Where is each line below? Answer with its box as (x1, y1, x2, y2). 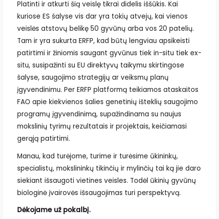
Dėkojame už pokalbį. (17, 205, 90, 215)
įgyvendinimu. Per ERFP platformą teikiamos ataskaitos (17, 85, 198, 95)
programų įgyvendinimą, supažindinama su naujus (17, 109, 181, 119)
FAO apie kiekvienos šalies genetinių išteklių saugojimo (17, 97, 198, 107)
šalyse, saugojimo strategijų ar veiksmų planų (17, 73, 169, 83)
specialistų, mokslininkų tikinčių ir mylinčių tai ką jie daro (17, 163, 201, 173)
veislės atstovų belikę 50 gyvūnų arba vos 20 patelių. (17, 24, 194, 34)
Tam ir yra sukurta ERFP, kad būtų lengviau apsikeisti (17, 36, 190, 46)
